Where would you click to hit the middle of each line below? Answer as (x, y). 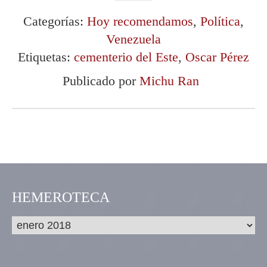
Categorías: (55, 21)
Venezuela (133, 39)
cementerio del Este (126, 57)
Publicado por (101, 80)
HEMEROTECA (61, 197)
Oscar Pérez (217, 57)
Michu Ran (169, 80)
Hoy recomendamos (140, 21)
